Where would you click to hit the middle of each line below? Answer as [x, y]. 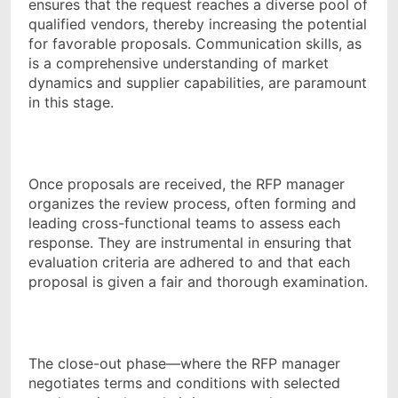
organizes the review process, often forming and [192, 204]
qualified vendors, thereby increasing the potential [198, 24]
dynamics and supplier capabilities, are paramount [198, 83]
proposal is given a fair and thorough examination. [198, 282]
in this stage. [71, 103]
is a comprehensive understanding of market [179, 64]
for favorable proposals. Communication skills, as [195, 44]
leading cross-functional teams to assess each [184, 223]
